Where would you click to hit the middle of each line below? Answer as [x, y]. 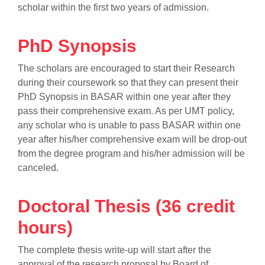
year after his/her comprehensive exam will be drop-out [132, 139]
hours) [45, 227]
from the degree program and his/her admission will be [131, 153]
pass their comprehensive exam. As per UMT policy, [126, 111]
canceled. [38, 168]
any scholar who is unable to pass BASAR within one [129, 125]
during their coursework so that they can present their [128, 83]
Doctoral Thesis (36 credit [126, 206]
